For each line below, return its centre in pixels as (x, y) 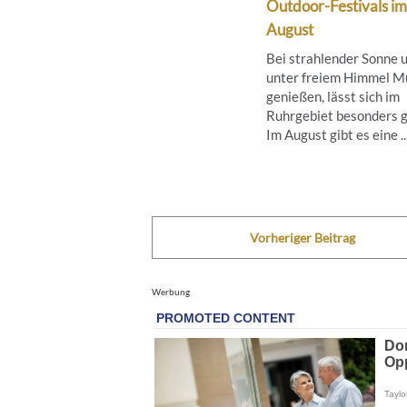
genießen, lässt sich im (333, 96)
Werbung (171, 291)
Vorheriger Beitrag (302, 237)
